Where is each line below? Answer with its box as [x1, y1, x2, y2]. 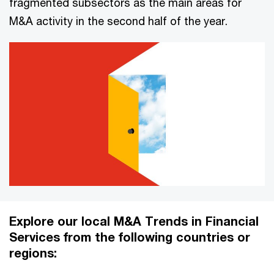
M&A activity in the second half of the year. [9, 13, 228, 28]
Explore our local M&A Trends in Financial [9, 214, 259, 229]
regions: [9, 246, 57, 261]
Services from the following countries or [9, 230, 250, 245]
